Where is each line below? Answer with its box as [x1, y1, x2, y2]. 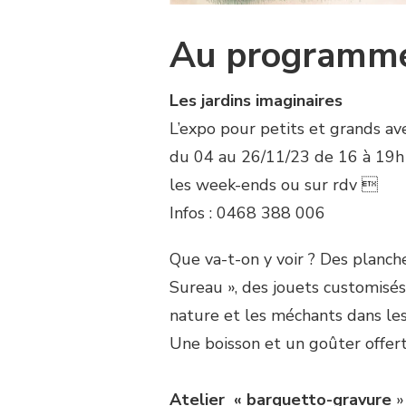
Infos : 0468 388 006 [169, 201, 325, 224]
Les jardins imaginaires [169, 89, 343, 111]
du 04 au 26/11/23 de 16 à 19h [169, 145, 404, 168]
